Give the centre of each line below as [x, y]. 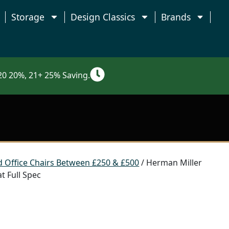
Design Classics [102, 17]
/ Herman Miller [171, 162]
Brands [176, 17]
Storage [28, 17]
